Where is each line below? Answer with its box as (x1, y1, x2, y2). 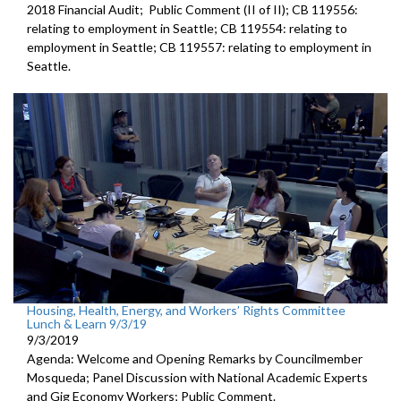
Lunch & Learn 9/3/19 (27, 315, 147, 331)
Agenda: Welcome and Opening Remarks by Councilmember (27, 350, 363, 366)
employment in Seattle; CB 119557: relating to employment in (27, 38, 371, 55)
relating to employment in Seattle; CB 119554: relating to (27, 20, 347, 36)
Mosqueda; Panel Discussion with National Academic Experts (27, 369, 368, 385)
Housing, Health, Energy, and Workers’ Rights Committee (27, 302, 346, 318)
